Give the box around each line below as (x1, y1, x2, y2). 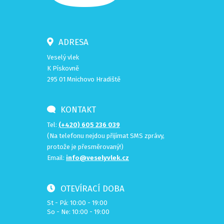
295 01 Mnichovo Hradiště (47, 75, 120, 83)
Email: (47, 154, 66, 161)
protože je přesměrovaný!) (47, 143, 123, 150)
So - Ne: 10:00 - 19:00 (47, 208, 109, 215)
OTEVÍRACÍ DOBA (55, 183, 124, 194)
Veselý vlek (47, 53, 79, 61)
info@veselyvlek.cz (66, 154, 129, 161)
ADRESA (53, 37, 88, 47)
